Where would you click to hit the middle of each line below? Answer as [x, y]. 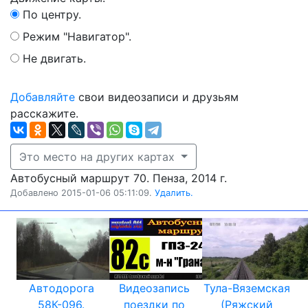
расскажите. [44, 113]
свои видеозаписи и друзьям [157, 97]
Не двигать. [54, 58]
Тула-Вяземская [247, 288]
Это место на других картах [99, 157]
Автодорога [61, 288]
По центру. [52, 14]
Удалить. [174, 193]
